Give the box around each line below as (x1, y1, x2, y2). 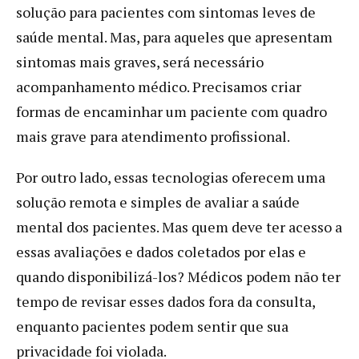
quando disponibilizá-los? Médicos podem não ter (16, 266, 341, 286)
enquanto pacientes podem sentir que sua (16, 316, 288, 336)
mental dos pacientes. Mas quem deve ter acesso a (16, 216, 342, 236)
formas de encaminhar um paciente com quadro (16, 101, 327, 121)
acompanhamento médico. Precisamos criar (16, 76, 301, 96)
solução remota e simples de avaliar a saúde (16, 192, 300, 212)
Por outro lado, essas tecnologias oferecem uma (16, 167, 325, 187)
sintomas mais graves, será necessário (16, 51, 264, 71)
